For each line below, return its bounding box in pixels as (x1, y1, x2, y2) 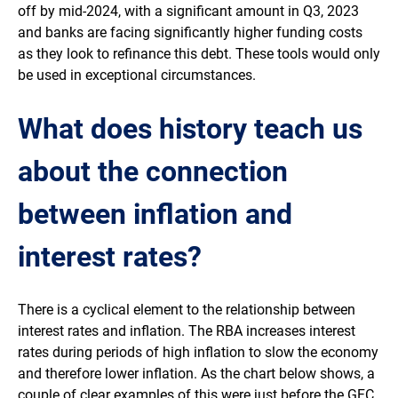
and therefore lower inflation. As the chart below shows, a (18, 365, 375, 383)
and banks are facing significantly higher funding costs (18, 24, 362, 42)
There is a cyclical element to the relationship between (18, 301, 355, 319)
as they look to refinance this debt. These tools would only (18, 45, 380, 63)
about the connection (18, 155, 288, 189)
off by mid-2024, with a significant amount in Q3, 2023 (18, 3, 359, 20)
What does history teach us (18, 112, 362, 147)
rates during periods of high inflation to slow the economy (18, 344, 378, 362)
